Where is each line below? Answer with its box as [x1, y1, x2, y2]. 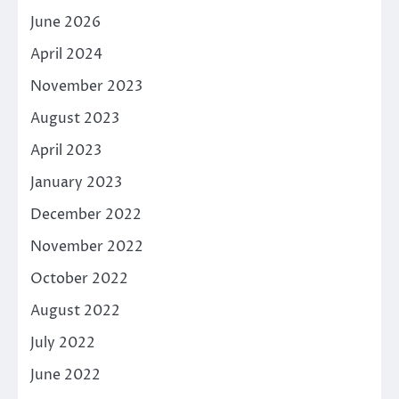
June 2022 [30, 365, 101, 386]
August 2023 [30, 109, 119, 129]
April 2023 [30, 141, 102, 161]
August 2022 [30, 301, 120, 322]
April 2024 [30, 45, 102, 65]
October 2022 [30, 269, 128, 289]
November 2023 [30, 77, 142, 97]
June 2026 [30, 12, 101, 33]
